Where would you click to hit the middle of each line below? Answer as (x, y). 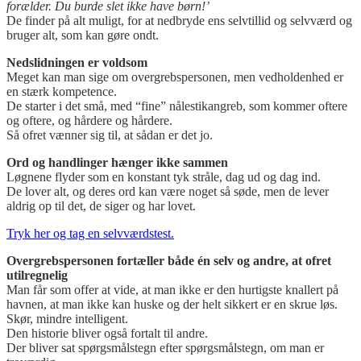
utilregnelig (37, 276)
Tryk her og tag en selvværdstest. (90, 234)
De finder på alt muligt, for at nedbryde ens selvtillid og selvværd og (179, 21)
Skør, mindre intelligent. (67, 319)
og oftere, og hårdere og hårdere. (89, 121)
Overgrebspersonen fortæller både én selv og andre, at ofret (169, 261)
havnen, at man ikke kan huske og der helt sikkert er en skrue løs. (172, 305)
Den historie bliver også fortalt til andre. (107, 334)
